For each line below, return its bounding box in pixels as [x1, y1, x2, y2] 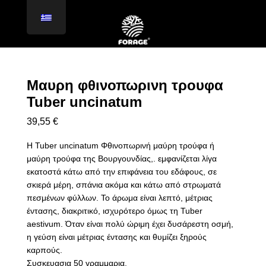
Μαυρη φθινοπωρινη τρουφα [26, 77, 223, 93]
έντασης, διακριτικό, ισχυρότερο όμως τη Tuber [26, 206, 202, 216]
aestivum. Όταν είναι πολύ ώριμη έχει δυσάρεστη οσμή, [26, 219, 233, 229]
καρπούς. [26, 245, 62, 255]
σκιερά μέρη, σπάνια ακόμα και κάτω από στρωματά [26, 180, 221, 189]
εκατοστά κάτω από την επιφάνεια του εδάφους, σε [26, 167, 217, 176]
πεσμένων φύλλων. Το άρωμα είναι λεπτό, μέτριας [26, 193, 213, 202]
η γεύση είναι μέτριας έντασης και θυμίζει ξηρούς [26, 232, 207, 242]
